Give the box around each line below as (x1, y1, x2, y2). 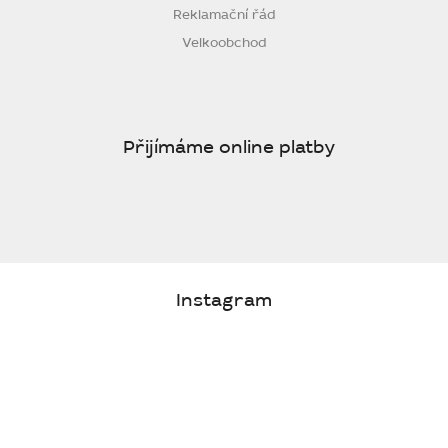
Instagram (176, 288, 272, 313)
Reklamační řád (172, 5, 276, 24)
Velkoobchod (181, 33, 267, 52)
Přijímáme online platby (123, 135, 335, 160)
